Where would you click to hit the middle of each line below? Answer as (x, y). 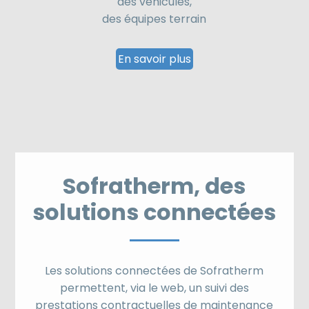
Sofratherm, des (154, 186)
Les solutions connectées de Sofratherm (154, 270)
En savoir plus (154, 59)
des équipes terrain (154, 19)
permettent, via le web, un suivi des (154, 288)
